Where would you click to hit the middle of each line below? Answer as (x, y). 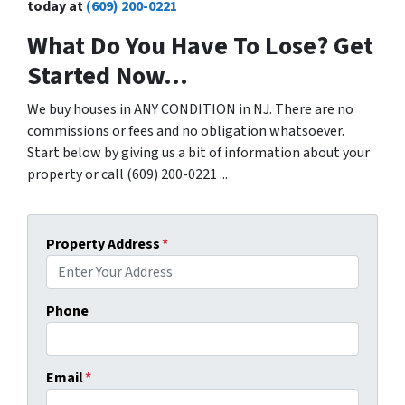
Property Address (103, 244)
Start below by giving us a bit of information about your (198, 152)
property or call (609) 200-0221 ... (127, 174)
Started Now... (108, 75)
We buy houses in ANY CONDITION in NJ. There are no (190, 109)
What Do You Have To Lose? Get (200, 46)
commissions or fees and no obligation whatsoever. (186, 131)
